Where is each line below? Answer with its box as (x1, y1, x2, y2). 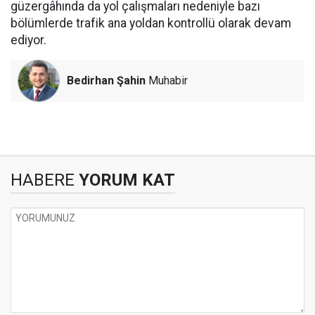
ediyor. (11, 33, 46, 47)
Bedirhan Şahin (67, 74, 146, 87)
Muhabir (146, 74, 188, 87)
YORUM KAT (75, 170, 175, 190)
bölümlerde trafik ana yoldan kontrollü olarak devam (11, 16, 291, 30)
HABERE (11, 170, 75, 190)
